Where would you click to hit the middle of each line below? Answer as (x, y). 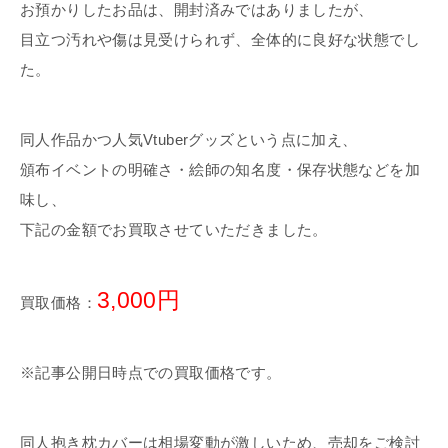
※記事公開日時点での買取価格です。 (151, 373)
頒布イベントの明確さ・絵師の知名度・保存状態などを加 (220, 170)
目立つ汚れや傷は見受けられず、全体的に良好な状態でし (220, 40)
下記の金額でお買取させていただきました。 (174, 230)
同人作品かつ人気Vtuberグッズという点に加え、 (189, 140)
